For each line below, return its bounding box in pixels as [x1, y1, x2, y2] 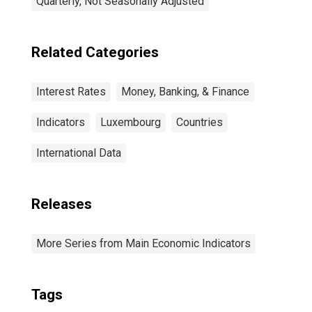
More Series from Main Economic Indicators [36, 237, 251, 250]
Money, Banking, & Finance [121, 85, 249, 98]
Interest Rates [36, 85, 106, 98]
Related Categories [31, 44, 159, 61]
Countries [176, 116, 223, 129]
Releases [31, 196, 92, 212]
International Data [36, 146, 121, 159]
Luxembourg [100, 116, 161, 129]
